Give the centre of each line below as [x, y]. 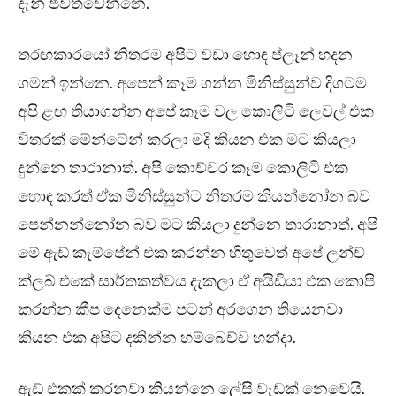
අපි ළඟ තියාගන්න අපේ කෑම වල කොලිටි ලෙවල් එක [196, 112]
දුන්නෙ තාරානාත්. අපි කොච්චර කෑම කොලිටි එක [183, 168]
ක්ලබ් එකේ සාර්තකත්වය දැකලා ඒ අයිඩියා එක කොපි [196, 282]
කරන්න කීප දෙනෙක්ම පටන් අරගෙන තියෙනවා [180, 310]
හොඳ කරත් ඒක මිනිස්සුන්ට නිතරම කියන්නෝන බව [194, 197]
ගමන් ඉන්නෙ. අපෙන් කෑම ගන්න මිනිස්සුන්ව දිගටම [192, 84]
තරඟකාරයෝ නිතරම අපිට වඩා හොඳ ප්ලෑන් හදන [185, 55]
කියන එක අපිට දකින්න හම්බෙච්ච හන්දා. [157, 338]
